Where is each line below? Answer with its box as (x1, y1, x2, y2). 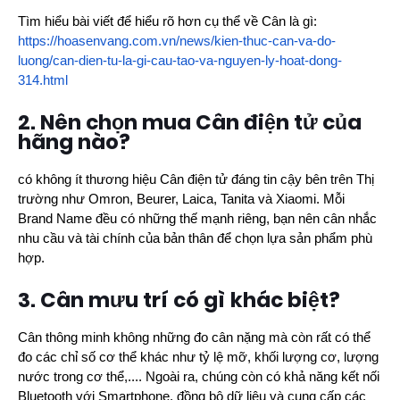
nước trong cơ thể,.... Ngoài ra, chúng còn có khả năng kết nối (18, 369, 379, 384)
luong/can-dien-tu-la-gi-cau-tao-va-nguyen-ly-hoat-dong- (18, 53, 342, 68)
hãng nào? (18, 127, 130, 156)
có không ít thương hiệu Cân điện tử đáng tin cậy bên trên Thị (18, 171, 374, 187)
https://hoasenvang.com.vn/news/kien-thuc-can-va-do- (18, 33, 336, 48)
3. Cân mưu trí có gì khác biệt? (18, 285, 340, 314)
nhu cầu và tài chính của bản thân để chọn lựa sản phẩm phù (18, 230, 372, 246)
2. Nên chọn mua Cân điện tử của (18, 107, 362, 137)
